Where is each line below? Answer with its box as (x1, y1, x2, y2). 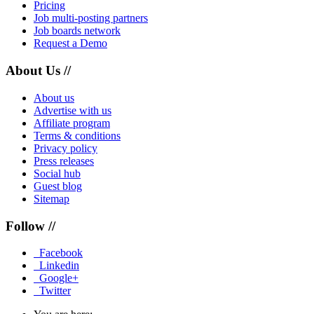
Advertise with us (34, 104, 111, 116)
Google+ (39, 272, 78, 285)
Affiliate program (34, 116, 110, 129)
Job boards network (34, 25, 121, 37)
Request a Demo (34, 37, 107, 50)
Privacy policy (34, 142, 97, 154)
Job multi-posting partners (34, 12, 148, 25)
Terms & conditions (34, 129, 121, 142)
